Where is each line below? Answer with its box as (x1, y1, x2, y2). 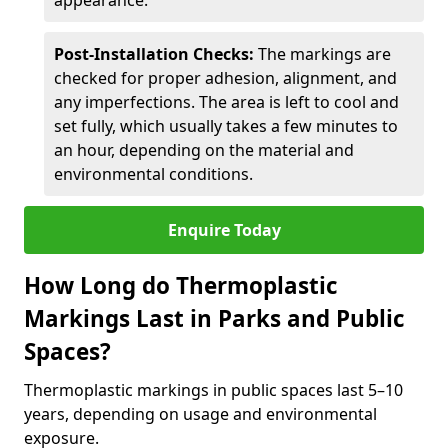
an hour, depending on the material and (54, 139, 354, 161)
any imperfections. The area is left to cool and (54, 91, 399, 113)
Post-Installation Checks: (54, 43, 258, 65)
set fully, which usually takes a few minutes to (54, 115, 398, 137)
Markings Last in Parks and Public (24, 303, 405, 334)
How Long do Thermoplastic (24, 270, 338, 301)
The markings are (258, 43, 391, 65)
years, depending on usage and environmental (24, 403, 377, 425)
